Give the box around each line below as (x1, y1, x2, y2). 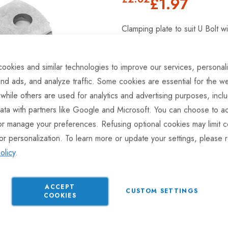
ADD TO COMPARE (131, 163, 203, 176)
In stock (167, 195, 193, 208)
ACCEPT (45, 182, 75, 191)
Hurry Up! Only (122, 87, 179, 99)
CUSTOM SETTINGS (126, 186, 198, 196)
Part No (122, 210, 149, 222)
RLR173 (169, 210, 196, 222)
